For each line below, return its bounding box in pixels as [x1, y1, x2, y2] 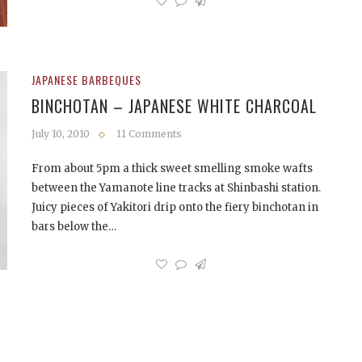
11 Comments [116, 127, 182, 140]
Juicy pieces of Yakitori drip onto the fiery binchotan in [32, 200, 318, 214]
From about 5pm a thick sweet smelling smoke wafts [32, 161, 313, 175]
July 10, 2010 [32, 127, 90, 140]
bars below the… [32, 219, 116, 234]
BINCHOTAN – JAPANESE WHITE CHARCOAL [32, 93, 317, 118]
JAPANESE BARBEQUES [32, 70, 141, 88]
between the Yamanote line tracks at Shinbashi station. [32, 180, 321, 195]
